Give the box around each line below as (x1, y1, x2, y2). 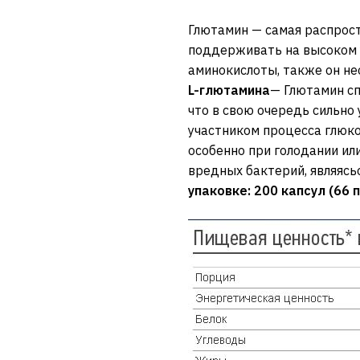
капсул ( (280, 182, 333, 199)
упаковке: (187, 182, 254, 199)
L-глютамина (187, 82, 270, 99)
